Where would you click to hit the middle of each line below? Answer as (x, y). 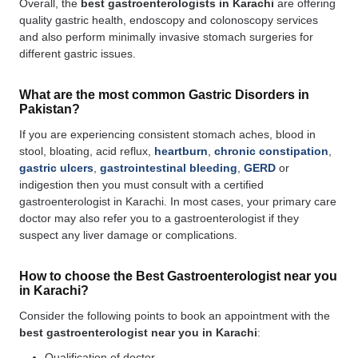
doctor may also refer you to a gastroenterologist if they (159, 219)
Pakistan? (50, 109)
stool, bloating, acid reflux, (87, 151)
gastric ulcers (56, 168)
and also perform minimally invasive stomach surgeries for (166, 37)
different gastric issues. (78, 54)
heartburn (181, 151)
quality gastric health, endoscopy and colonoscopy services (169, 20)
